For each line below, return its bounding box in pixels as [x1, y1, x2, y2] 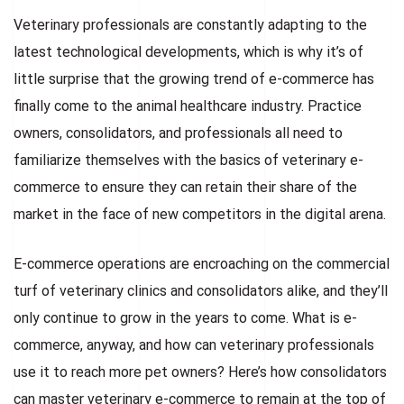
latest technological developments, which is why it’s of [14, 42, 363, 60]
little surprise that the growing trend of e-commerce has [14, 69, 374, 87]
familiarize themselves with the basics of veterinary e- [14, 151, 363, 169]
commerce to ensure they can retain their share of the [14, 178, 357, 196]
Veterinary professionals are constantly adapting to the [14, 15, 367, 33]
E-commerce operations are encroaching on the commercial [14, 254, 390, 272]
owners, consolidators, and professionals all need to [14, 124, 343, 142]
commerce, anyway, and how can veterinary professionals [14, 335, 374, 353]
